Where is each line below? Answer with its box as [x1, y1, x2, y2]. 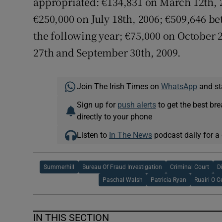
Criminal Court [170, 164, 210, 170]
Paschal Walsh [103, 177, 143, 183]
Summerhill [44, 164, 75, 170]
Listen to [76, 131, 109, 139]
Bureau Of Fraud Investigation [82, 164, 163, 170]
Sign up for [76, 101, 117, 109]
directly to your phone [76, 112, 152, 121]
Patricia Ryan [151, 177, 187, 183]
